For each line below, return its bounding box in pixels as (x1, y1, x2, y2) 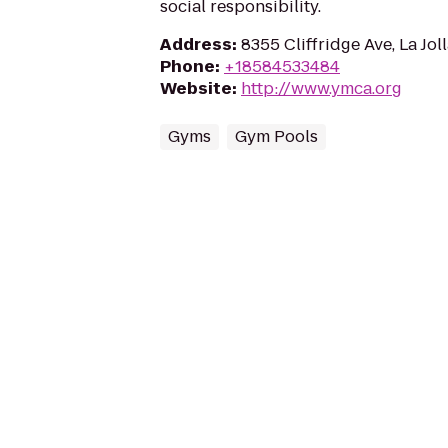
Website (160, 77, 232, 100)
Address (160, 33, 232, 56)
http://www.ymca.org (241, 77, 402, 100)
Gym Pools (235, 125, 318, 148)
